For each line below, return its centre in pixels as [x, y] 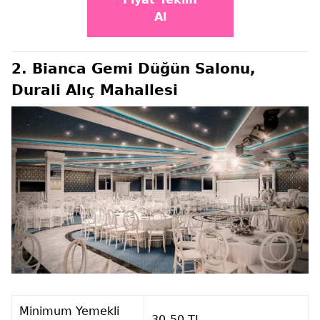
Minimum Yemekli [69, 311]
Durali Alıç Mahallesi [95, 90]
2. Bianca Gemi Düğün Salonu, [134, 68]
